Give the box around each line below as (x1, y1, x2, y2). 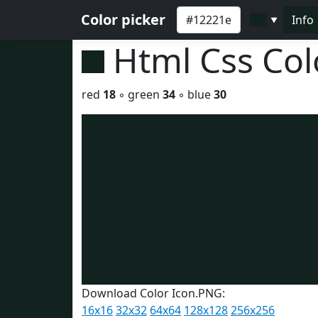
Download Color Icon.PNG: (82, 285, 225, 301)
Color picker (81, 10, 165, 29)
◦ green (116, 87, 163, 102)
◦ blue (175, 87, 214, 102)
